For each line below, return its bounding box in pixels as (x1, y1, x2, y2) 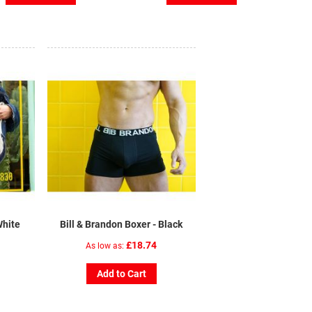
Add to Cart (96, 267, 146, 279)
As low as (86, 240, 123, 251)
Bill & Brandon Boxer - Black (60, 218, 183, 230)
